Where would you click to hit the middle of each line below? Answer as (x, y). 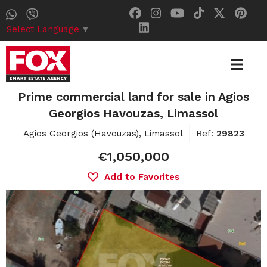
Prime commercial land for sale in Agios (133, 97)
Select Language (43, 29)
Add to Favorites (142, 177)
